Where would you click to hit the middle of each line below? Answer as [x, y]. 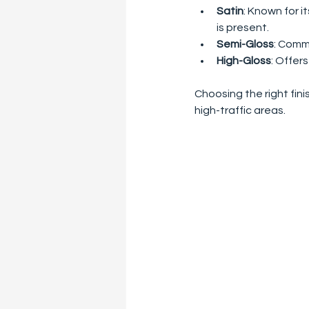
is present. [243, 28]
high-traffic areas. [240, 111]
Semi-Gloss [245, 44]
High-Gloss [244, 61]
